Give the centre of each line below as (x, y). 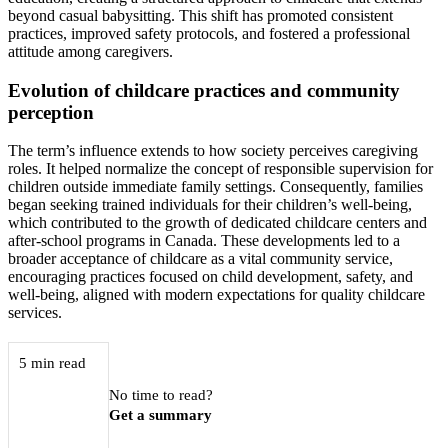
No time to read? (161, 395)
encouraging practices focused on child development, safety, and (210, 277)
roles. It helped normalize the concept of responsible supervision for (220, 169)
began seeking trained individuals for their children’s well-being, (210, 205)
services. (35, 313)
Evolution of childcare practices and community (204, 90)
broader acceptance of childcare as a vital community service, (200, 259)
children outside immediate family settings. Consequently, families (215, 187)
